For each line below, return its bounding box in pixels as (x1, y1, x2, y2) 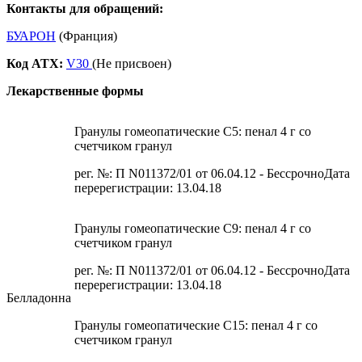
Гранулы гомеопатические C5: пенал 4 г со (74, 124, 311, 139)
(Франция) (56, 29, 117, 44)
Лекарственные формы (6, 84, 144, 99)
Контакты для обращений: (6, 2, 163, 16)
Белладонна (6, 291, 74, 305)
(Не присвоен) (92, 57, 171, 71)
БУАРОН (6, 29, 56, 44)
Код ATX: (6, 57, 66, 71)
